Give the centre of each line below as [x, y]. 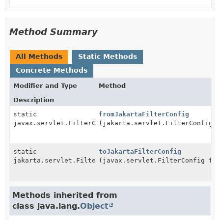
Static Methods [108, 56]
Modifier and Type [45, 85]
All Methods [39, 56]
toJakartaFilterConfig [140, 151]
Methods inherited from [65, 195]
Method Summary [54, 31]
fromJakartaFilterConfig [144, 114]
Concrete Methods [52, 70]
